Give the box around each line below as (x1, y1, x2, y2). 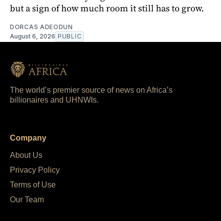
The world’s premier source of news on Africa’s (10, 86, 173, 95)
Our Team (10, 195, 44, 204)
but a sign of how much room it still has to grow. (10, 2, 204, 15)
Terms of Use (10, 181, 56, 189)
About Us (10, 151, 42, 160)
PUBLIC (58, 33, 82, 40)
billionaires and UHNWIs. (10, 96, 99, 105)
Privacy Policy (10, 166, 60, 175)
